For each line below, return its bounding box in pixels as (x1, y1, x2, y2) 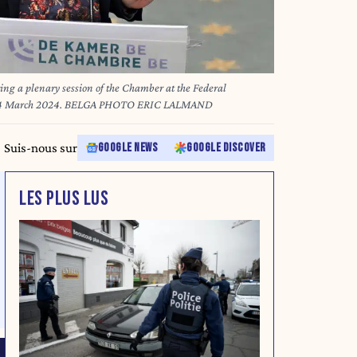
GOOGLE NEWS (97, 141, 158, 155)
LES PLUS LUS (19, 186, 108, 212)
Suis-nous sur (4, 140, 77, 156)
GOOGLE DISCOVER (186, 141, 266, 155)
